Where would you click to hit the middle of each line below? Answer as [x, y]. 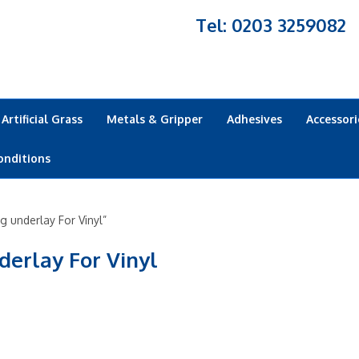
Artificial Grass [42, 119]
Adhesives [254, 119]
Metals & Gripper [155, 119]
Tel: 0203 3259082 [271, 25]
